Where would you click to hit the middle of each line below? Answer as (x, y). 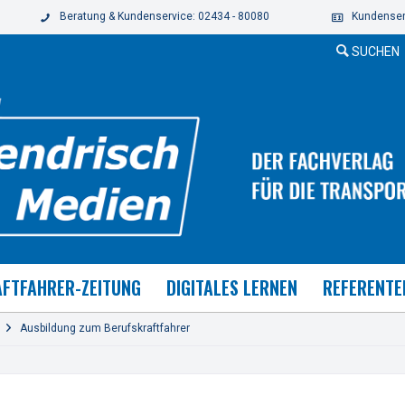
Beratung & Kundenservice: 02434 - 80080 (164, 17)
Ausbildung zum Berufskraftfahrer (105, 329)
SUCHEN (376, 52)
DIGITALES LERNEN (231, 288)
